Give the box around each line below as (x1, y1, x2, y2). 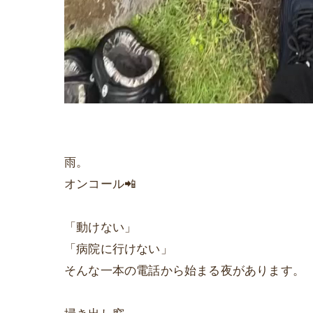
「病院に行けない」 (64, 240, 173, 256)
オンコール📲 (64, 175, 137, 191)
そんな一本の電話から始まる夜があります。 (64, 262, 305, 278)
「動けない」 (64, 219, 137, 235)
